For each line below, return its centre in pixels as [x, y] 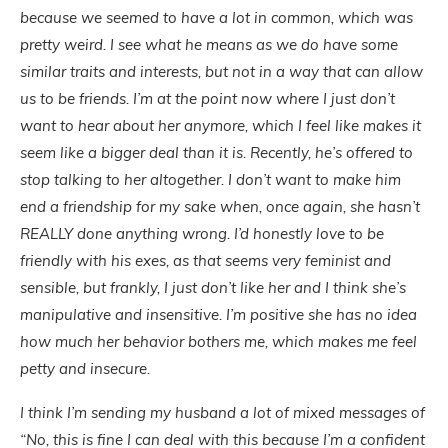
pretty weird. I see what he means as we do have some [209, 44]
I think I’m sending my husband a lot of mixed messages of [222, 412]
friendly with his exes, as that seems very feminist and [205, 260]
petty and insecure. [85, 368]
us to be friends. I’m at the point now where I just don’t [207, 98]
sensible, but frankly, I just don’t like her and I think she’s [213, 287]
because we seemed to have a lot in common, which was [216, 17]
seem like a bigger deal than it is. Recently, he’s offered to [216, 152]
